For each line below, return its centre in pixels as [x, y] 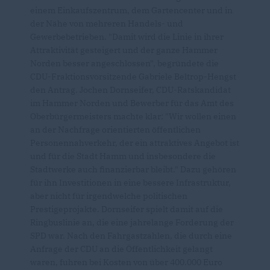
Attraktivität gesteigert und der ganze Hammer [124, 50]
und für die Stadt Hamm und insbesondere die [123, 156]
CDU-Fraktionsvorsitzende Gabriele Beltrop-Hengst [133, 77]
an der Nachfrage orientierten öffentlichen [115, 130]
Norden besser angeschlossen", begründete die [124, 64]
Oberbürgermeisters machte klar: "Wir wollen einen [133, 117]
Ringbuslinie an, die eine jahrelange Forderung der [132, 223]
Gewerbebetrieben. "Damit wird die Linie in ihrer [127, 37]
